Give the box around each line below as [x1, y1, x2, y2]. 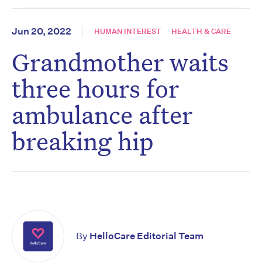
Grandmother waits [12, 46, 229, 78]
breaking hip [12, 125, 154, 157]
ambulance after [12, 98, 192, 131]
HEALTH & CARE [171, 26, 231, 37]
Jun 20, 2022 [12, 26, 71, 37]
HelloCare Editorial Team [89, 230, 204, 242]
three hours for [12, 72, 179, 105]
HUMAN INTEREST [94, 26, 161, 37]
